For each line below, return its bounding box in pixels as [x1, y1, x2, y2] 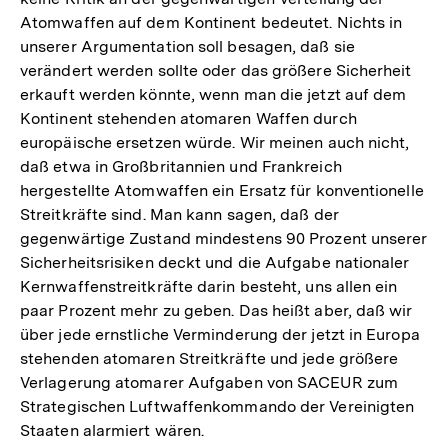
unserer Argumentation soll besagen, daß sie [20, 36, 355, 56]
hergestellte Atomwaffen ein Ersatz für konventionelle [20, 180, 424, 200]
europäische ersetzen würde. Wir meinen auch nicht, [20, 132, 410, 152]
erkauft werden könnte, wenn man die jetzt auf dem [20, 84, 407, 104]
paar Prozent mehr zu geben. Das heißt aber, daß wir [20, 300, 413, 320]
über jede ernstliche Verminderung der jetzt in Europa [20, 324, 420, 344]
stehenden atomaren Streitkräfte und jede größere [20, 348, 399, 368]
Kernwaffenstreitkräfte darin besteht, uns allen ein [20, 276, 398, 296]
